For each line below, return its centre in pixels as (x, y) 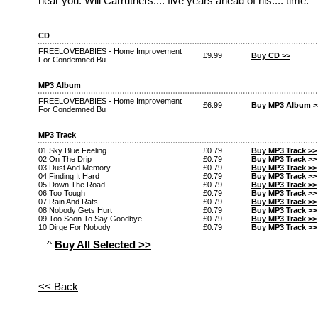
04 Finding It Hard (69, 176)
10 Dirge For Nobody (75, 227)
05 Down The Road (72, 184)
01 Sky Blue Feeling (72, 150)
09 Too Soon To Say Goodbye (90, 218)
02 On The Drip (65, 159)
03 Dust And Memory (75, 167)
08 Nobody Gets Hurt (75, 210)
